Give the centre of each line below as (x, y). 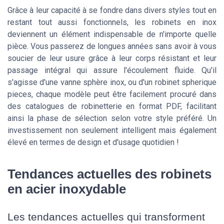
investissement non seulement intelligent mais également (112, 130)
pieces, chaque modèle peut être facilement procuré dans (112, 94)
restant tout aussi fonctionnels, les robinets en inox (112, 22)
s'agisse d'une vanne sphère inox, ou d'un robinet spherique (112, 82)
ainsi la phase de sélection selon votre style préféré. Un (112, 118)
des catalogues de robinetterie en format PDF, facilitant (112, 106)
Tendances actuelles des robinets (109, 174)
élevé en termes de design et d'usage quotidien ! (93, 142)
